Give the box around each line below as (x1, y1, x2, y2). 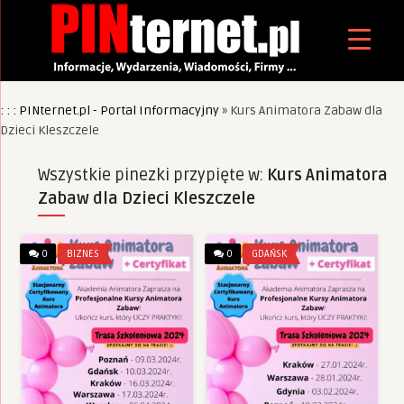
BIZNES (67, 248, 99, 260)
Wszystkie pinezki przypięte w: (37, 165, 267, 185)
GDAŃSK (252, 248, 287, 260)
